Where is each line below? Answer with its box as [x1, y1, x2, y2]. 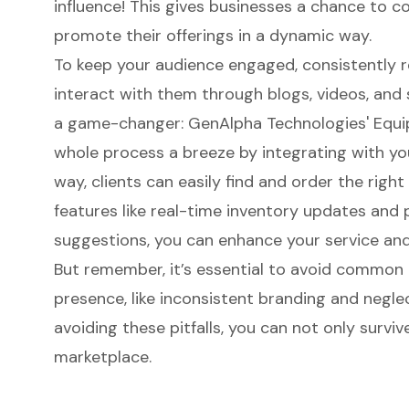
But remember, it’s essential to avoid [53, 257, 336, 280]
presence [53, 287, 124, 309]
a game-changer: [53, 111, 188, 134]
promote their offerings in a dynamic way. [53, 24, 372, 47]
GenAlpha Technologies [187, 111, 366, 134]
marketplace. [53, 345, 152, 368]
